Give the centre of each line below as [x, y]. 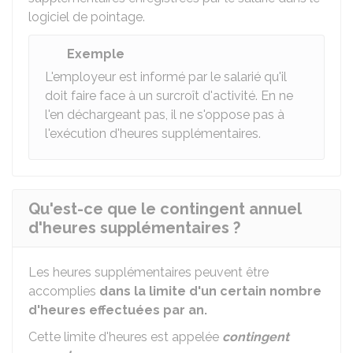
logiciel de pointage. [87, 17]
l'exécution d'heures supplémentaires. [153, 134]
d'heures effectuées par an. [118, 310]
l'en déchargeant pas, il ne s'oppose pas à [165, 115]
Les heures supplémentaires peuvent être [149, 272]
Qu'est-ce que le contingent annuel [165, 209]
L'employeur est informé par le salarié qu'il [166, 77]
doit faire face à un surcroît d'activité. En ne [169, 96]
